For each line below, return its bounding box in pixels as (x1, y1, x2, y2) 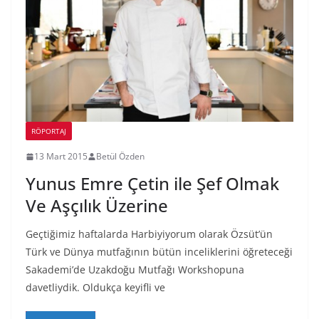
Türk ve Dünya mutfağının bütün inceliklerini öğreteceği (26, 245, 293, 259)
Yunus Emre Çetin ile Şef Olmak (26, 172, 279, 196)
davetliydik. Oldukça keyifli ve (26, 281, 165, 295)
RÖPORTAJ (31, 126, 66, 137)
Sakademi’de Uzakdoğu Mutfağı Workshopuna (26, 263, 244, 277)
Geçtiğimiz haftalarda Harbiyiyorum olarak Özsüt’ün (26, 227, 273, 241)
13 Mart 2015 (34, 150, 88, 163)
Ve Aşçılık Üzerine (26, 194, 168, 218)
